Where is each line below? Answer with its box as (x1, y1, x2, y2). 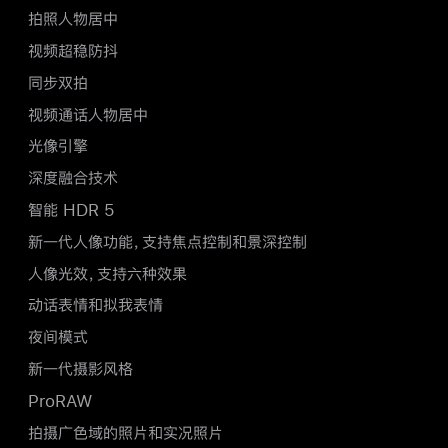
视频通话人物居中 (28, 105, 148, 123)
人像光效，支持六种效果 (28, 264, 187, 282)
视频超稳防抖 (28, 42, 118, 60)
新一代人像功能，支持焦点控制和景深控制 (28, 232, 307, 250)
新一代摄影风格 (28, 360, 133, 378)
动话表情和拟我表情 (28, 296, 163, 314)
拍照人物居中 (28, 10, 118, 28)
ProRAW (28, 391, 92, 409)
